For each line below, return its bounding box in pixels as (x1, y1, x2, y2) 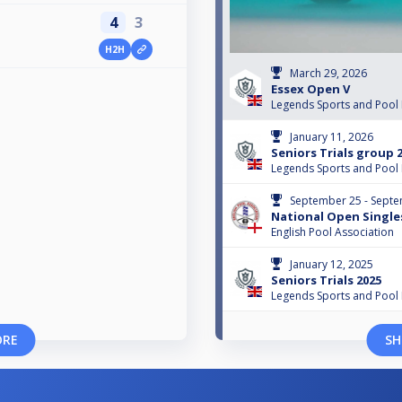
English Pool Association (271, 224, 394, 240)
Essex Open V (271, 81, 350, 98)
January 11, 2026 (290, 129, 373, 145)
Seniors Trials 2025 (271, 272, 381, 289)
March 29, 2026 (290, 66, 367, 82)
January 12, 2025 (290, 257, 373, 273)
